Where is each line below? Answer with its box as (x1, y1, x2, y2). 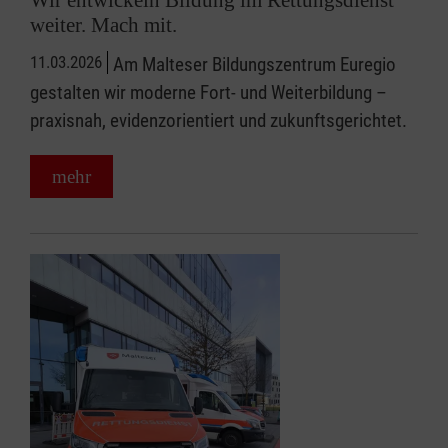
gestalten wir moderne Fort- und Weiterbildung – (30, 80, 387, 104)
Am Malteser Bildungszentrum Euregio (113, 52, 396, 76)
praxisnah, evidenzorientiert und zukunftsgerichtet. (30, 108, 407, 132)
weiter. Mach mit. (30, 12, 177, 37)
